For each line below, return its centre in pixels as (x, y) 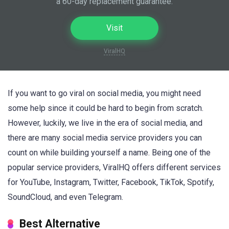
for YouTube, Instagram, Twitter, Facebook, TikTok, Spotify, (111, 182)
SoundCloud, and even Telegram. (65, 197)
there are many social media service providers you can (105, 138)
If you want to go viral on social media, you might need (104, 93)
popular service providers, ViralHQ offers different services (114, 167)
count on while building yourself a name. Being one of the (109, 153)
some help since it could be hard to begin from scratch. (106, 108)
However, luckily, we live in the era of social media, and (105, 123)
